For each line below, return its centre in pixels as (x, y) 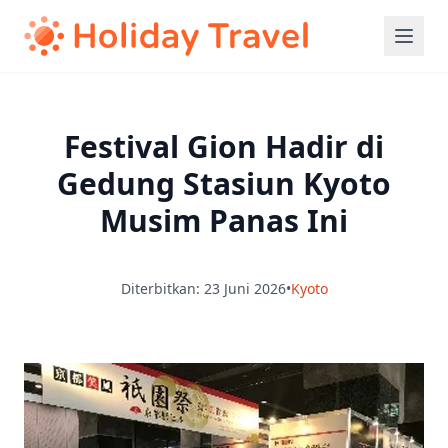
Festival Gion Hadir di (224, 146)
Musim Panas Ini (224, 220)
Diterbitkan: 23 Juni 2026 (203, 288)
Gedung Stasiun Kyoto (224, 183)
